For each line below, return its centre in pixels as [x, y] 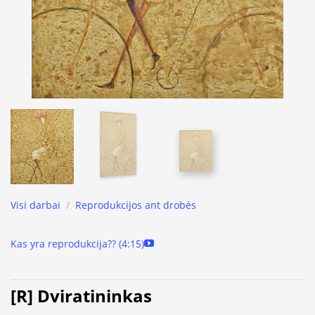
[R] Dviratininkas [81, 296]
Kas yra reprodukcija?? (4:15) [77, 244]
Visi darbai [36, 205]
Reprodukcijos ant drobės [136, 205]
